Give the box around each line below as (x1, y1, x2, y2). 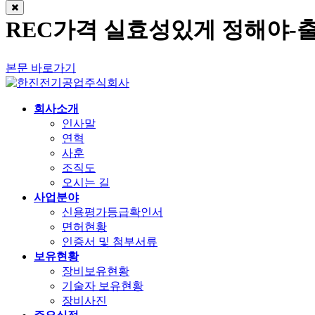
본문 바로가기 (6, 61, 76, 74)
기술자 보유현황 (62, 279, 143, 292)
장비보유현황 (62, 264, 129, 277)
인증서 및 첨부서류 (62, 235, 157, 247)
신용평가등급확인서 (62, 205, 163, 218)
